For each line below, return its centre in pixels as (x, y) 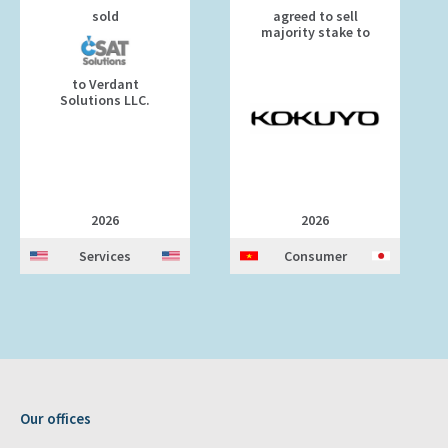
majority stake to (315, 32)
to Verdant (105, 84)
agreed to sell (315, 16)
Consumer (315, 256)
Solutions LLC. (105, 100)
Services (105, 256)
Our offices (55, 418)
